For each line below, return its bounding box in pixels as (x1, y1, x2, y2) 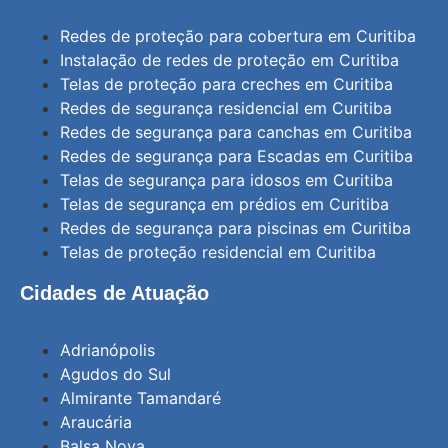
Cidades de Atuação (20, 282, 209, 305)
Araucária (60, 411, 132, 432)
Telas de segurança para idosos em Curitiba (60, 170, 393, 191)
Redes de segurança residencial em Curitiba (60, 98, 392, 119)
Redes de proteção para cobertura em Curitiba (60, 26, 416, 47)
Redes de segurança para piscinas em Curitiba (60, 218, 411, 239)
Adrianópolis (60, 339, 155, 360)
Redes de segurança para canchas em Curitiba (60, 122, 412, 143)
